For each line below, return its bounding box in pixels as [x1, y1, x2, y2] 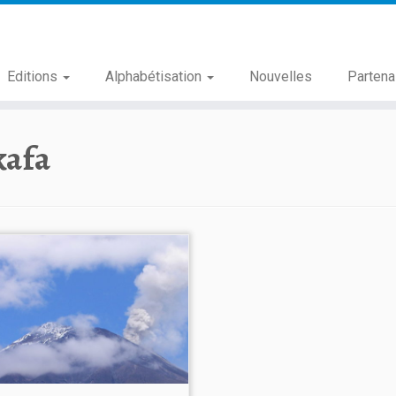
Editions [6, 68, 61, 85]
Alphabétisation [104, 68, 205, 85]
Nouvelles [248, 68, 312, 85]
